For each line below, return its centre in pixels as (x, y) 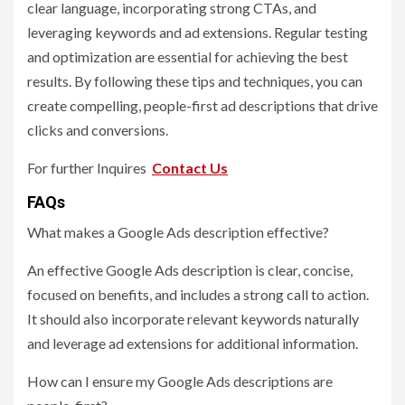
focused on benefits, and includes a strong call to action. (198, 295)
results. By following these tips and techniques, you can (195, 81)
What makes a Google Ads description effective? (178, 232)
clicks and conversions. (98, 130)
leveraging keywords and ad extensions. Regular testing (198, 33)
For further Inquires (89, 168)
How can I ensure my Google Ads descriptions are (180, 381)
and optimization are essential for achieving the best (188, 57)
